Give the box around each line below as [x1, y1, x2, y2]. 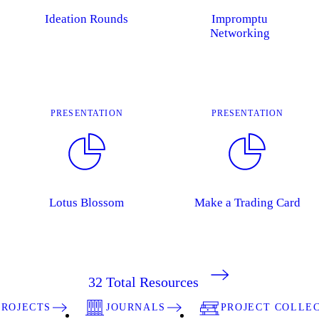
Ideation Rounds [45, 11, 129, 26]
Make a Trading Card [194, 195, 300, 209]
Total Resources [106, 273, 199, 290]
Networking [209, 26, 270, 40]
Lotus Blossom [49, 195, 125, 209]
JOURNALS [105, 301, 166, 313]
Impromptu [211, 11, 268, 26]
